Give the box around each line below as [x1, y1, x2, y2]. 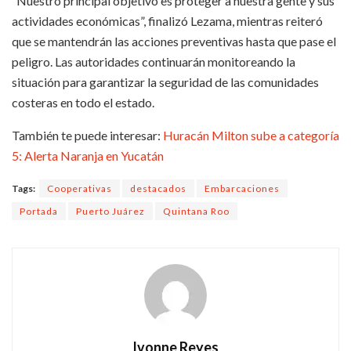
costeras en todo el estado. [12, 94, 154, 110]
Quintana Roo [163, 204, 230, 217]
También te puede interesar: [12, 127, 163, 143]
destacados [130, 182, 186, 194]
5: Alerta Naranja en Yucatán [12, 147, 164, 163]
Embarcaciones [204, 182, 280, 194]
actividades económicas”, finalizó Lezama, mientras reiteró [12, 13, 323, 28]
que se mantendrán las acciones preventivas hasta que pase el [12, 33, 336, 49]
